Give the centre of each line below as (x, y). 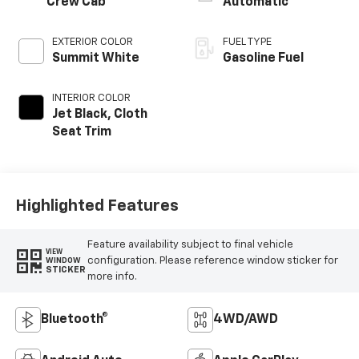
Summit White (95, 59)
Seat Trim (81, 133)
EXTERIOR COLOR (92, 42)
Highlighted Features (97, 206)
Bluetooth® (74, 320)
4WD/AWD (246, 320)
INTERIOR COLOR (91, 99)
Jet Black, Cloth (99, 115)
